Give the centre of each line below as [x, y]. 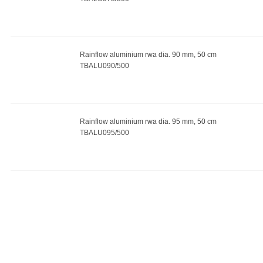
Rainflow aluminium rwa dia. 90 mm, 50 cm [148, 55]
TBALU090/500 [104, 66]
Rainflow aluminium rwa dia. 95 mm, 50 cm [148, 122]
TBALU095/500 [104, 133]
